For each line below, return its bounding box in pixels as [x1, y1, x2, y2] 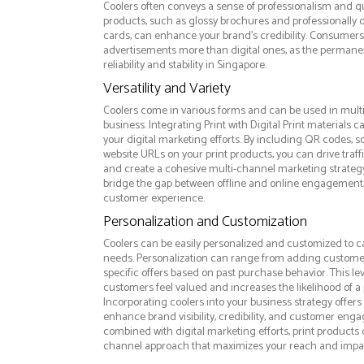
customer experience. [102, 189, 205, 209]
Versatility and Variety [102, 76, 231, 102]
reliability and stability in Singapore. [102, 56, 266, 76]
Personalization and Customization [102, 210, 307, 235]
